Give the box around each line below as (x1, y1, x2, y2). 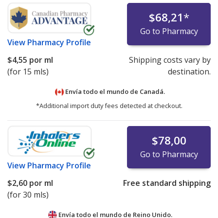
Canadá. (140, 87, 165, 96)
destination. (167, 66, 211, 77)
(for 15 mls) (7, 66, 49, 77)
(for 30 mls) (7, 189, 49, 200)
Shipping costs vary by (128, 54, 211, 66)
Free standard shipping (123, 178, 211, 189)
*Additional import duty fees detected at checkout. (36, 101, 182, 110)
